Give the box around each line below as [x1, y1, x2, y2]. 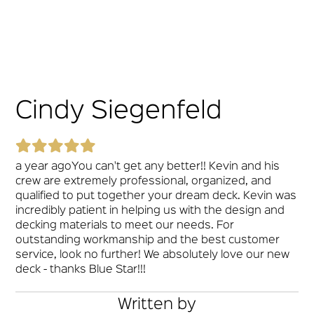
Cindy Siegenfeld [15, 100, 223, 123]
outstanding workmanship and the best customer [15, 235, 280, 245]
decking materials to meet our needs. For [15, 221, 235, 231]
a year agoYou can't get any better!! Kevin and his [15, 162, 280, 172]
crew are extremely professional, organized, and [15, 177, 272, 186]
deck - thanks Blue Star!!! [15, 265, 146, 275]
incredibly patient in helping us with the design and [15, 206, 285, 216]
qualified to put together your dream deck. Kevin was [15, 191, 297, 201]
